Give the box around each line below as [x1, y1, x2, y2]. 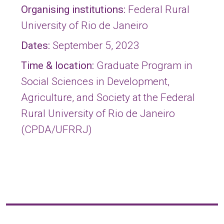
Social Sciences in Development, [21, 75, 169, 87]
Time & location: [21, 59, 94, 71]
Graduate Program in [94, 59, 192, 71]
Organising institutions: [21, 3, 128, 15]
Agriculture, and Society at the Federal [21, 91, 195, 103]
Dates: [21, 39, 50, 51]
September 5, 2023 [50, 39, 139, 51]
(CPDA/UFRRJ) [21, 123, 92, 135]
